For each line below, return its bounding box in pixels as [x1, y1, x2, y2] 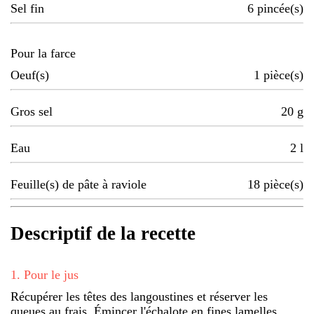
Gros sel [11, 104, 53, 119]
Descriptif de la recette [11, 223, 196, 245]
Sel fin [11, 1, 44, 16]
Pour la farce [11, 46, 76, 61]
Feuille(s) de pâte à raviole [11, 177, 146, 192]
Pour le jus [24, 267, 78, 282]
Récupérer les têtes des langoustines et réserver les [11, 289, 268, 303]
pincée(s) [257, 1, 303, 16]
